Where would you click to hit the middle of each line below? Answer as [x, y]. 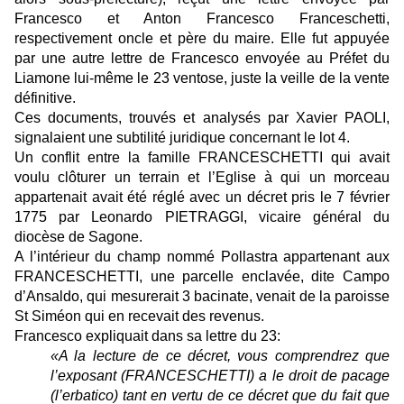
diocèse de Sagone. [78, 236]
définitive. [45, 97]
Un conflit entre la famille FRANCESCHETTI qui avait [202, 157]
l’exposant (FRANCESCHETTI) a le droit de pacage [220, 375]
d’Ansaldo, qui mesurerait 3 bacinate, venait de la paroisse [202, 296]
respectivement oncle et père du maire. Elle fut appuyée [202, 38]
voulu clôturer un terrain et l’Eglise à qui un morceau [202, 177]
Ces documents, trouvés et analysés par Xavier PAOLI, [202, 117]
